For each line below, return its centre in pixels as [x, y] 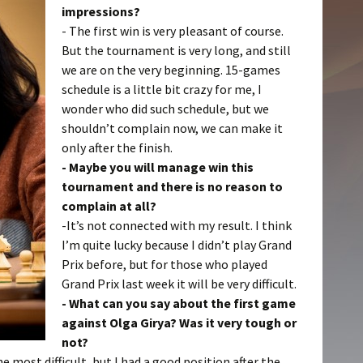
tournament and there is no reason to [172, 186]
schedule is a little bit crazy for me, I [162, 89]
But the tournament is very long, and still [176, 50]
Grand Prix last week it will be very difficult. [179, 284]
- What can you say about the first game [179, 303]
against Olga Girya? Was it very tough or [179, 322]
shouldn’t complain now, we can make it [172, 128]
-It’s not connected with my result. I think [177, 225]
